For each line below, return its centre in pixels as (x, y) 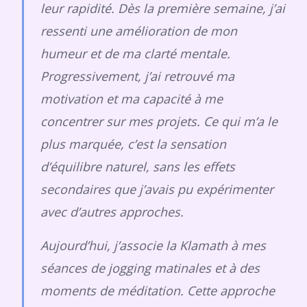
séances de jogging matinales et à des (150, 268)
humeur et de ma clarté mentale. (135, 53)
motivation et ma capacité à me (132, 99)
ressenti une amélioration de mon (139, 31)
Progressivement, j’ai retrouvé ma (137, 76)
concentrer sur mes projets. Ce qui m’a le (159, 121)
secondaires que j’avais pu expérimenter (157, 189)
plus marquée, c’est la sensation (133, 144)
